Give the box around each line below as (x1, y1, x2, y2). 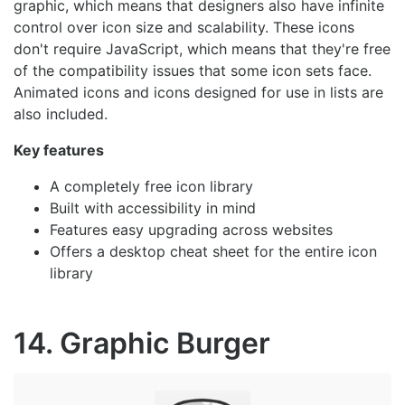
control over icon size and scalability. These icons (14, 17, 354, 36)
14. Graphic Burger (14, 325, 270, 361)
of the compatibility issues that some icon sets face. (14, 61, 372, 80)
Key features (14, 140, 104, 159)
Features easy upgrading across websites (50, 220, 333, 239)
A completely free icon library (50, 176, 253, 195)
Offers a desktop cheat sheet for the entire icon (50, 241, 377, 260)
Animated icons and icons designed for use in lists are (14, 82, 383, 101)
